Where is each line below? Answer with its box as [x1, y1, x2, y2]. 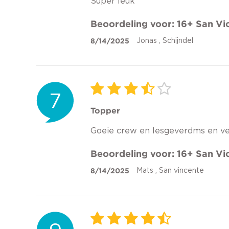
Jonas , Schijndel [136, 37, 193, 44]
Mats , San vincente [136, 167, 204, 174]
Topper [90, 106, 120, 115]
